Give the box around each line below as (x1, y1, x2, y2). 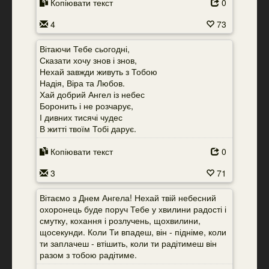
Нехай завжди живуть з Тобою (40, 65, 157, 77)
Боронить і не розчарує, (40, 100, 133, 112)
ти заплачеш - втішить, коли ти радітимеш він (40, 237, 217, 249)
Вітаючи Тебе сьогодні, (40, 43, 130, 55)
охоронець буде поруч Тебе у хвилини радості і (40, 203, 226, 215)
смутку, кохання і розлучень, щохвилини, (40, 214, 201, 226)
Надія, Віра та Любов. (40, 77, 125, 89)
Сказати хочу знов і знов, (40, 54, 137, 66)
